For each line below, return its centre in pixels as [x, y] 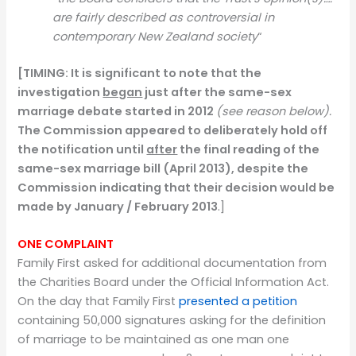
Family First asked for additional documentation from [172, 263]
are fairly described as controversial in [164, 17]
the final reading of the [249, 149]
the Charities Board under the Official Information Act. [174, 282]
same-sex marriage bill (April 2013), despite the [163, 168]
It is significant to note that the [166, 73]
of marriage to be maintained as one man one [154, 340]
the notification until [82, 149]
